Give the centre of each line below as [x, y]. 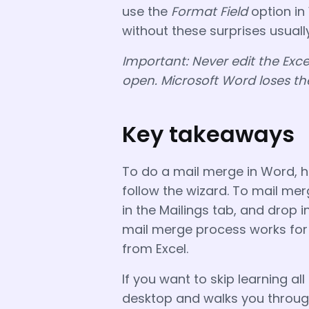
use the [147, 11]
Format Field [209, 11]
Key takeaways [208, 134]
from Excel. [155, 248]
